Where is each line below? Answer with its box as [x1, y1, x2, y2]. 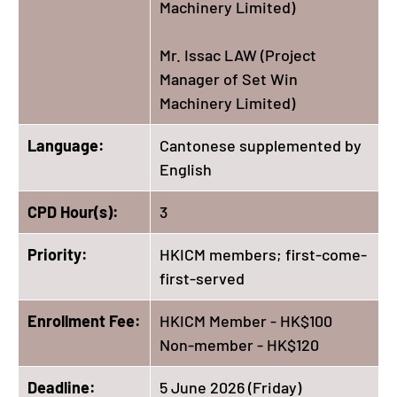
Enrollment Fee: [27, 310, 141, 331]
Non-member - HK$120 [160, 334, 319, 354]
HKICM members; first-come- [160, 244, 367, 264]
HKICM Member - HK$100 [160, 310, 332, 331]
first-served [160, 268, 245, 288]
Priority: [27, 244, 88, 264]
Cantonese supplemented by [160, 135, 362, 155]
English [160, 159, 212, 179]
